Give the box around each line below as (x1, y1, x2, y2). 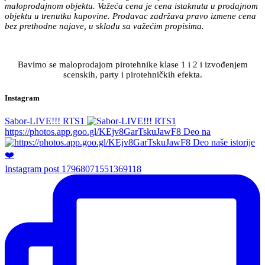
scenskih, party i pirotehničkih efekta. (63, 70, 202, 80)
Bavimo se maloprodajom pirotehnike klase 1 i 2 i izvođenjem (17, 60, 248, 70)
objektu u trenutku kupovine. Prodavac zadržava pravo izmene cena (5, 11, 256, 21)
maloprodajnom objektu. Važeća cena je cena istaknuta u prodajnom (5, 1, 258, 11)
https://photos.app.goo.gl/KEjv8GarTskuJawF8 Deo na (5, 126, 211, 137)
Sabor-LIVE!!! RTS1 (5, 115, 85, 126)
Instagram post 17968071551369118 (5, 163, 141, 174)
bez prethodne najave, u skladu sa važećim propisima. (5, 21, 204, 31)
